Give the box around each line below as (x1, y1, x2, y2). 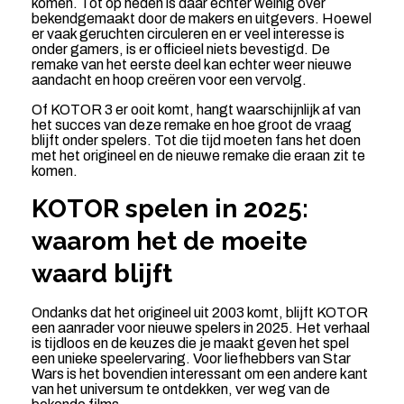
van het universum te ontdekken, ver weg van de (31, 381, 330, 398)
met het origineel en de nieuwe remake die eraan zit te (31, 148, 365, 164)
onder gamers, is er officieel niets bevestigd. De (31, 41, 330, 58)
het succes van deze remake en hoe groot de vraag (31, 117, 352, 133)
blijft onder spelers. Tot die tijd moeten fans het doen (31, 133, 361, 149)
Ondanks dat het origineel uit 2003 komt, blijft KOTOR (31, 305, 368, 321)
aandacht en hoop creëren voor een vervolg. (31, 72, 307, 88)
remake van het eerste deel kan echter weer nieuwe (31, 57, 352, 73)
